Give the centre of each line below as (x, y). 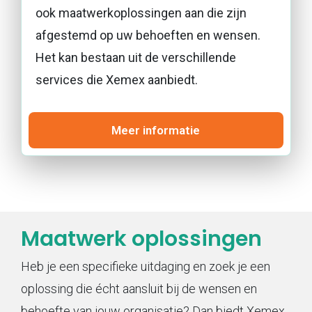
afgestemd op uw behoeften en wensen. (148, 35)
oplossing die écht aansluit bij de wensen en (139, 288)
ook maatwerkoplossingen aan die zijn (141, 13)
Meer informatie (156, 130)
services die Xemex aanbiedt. (117, 79)
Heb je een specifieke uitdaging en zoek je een (146, 266)
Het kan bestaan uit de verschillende (136, 57)
